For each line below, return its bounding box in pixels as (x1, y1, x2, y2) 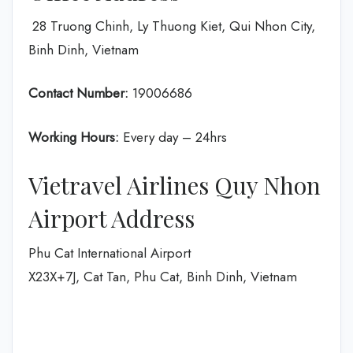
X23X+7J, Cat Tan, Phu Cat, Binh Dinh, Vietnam (28, 267, 297, 286)
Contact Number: (28, 84, 128, 102)
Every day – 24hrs (123, 127, 227, 147)
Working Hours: (28, 127, 123, 147)
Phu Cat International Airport (28, 243, 191, 262)
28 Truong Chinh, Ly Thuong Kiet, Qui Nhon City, (28, 16, 315, 35)
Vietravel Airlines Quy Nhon (28, 169, 321, 201)
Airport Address (28, 203, 195, 234)
